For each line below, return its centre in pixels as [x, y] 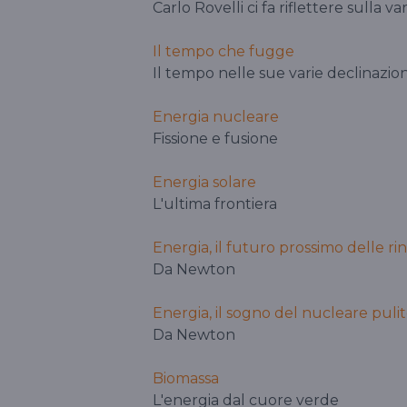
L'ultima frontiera [215, 204]
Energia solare [204, 183]
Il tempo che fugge [223, 52]
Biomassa [186, 379]
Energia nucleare [216, 117]
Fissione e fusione [215, 139]
